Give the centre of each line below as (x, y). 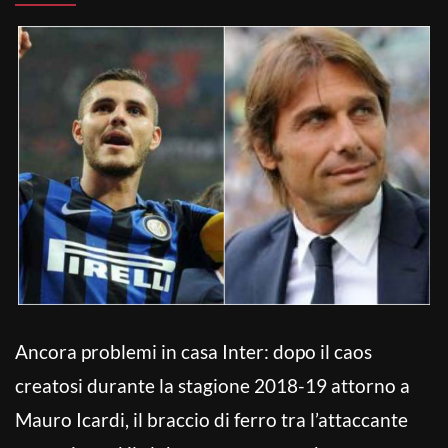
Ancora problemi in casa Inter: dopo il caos (193, 351)
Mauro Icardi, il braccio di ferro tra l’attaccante (211, 419)
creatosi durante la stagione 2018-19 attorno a (212, 385)
